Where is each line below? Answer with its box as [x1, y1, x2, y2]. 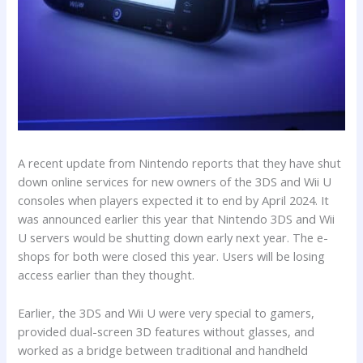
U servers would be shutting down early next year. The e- [18, 229, 329, 246]
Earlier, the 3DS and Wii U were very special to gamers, [18, 304, 315, 321]
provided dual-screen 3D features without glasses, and [18, 322, 315, 340]
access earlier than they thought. [18, 267, 195, 284]
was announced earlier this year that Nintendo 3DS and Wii [18, 211, 335, 228]
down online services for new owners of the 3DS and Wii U [18, 173, 332, 190]
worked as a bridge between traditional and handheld [18, 341, 309, 358]
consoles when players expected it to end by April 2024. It [18, 192, 330, 209]
